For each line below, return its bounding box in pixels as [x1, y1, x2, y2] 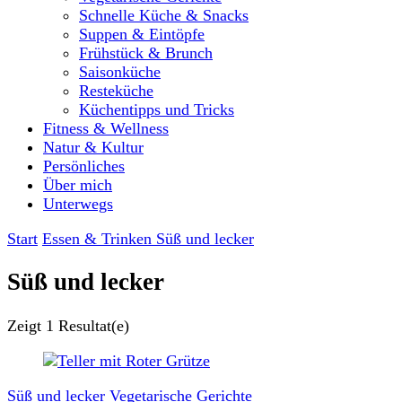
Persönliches [43, 157, 125, 175]
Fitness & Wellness [43, 119, 169, 137]
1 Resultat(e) [46, 316, 129, 335]
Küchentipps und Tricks [79, 100, 234, 118]
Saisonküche [79, 63, 161, 81]
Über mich [43, 176, 112, 194]
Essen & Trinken [42, 230, 156, 248]
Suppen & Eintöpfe [79, 25, 205, 43]
